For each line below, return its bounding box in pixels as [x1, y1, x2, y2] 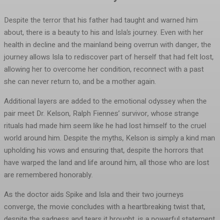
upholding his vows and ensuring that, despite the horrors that [4, 145, 203, 156]
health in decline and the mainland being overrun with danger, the [4, 39, 211, 51]
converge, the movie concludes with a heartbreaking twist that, [4, 201, 205, 213]
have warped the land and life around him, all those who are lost [4, 157, 209, 168]
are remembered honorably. [4, 169, 93, 181]
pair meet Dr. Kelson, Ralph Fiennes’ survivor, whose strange [4, 108, 199, 119]
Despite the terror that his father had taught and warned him [4, 15, 198, 26]
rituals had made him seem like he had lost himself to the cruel [4, 120, 206, 132]
